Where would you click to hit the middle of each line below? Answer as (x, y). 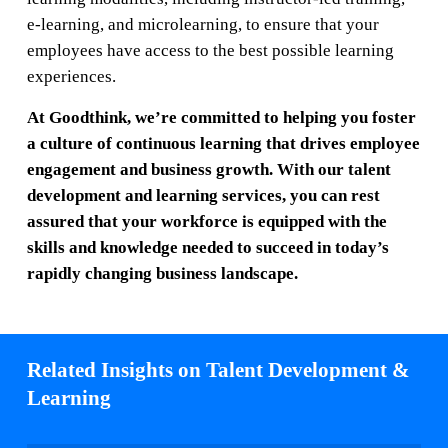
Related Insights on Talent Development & (218, 370)
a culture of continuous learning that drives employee (223, 143)
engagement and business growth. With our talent (208, 169)
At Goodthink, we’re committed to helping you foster (221, 117)
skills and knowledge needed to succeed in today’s (207, 247)
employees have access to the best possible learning (210, 50)
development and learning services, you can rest (203, 195)
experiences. (71, 76)
